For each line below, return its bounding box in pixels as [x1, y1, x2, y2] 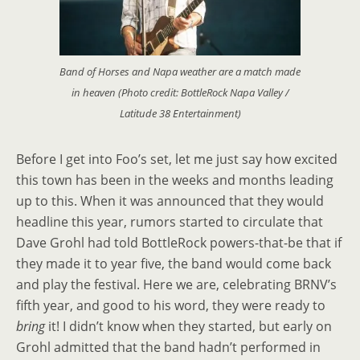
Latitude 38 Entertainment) [119, 105, 241, 121]
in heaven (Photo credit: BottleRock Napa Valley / [71, 84, 289, 100]
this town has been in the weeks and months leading [16, 170, 333, 189]
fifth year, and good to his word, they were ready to [16, 296, 325, 314]
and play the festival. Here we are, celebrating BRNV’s [16, 275, 337, 293]
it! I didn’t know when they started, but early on [45, 317, 332, 335]
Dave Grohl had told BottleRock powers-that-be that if [16, 233, 342, 252]
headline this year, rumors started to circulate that [16, 212, 323, 231]
